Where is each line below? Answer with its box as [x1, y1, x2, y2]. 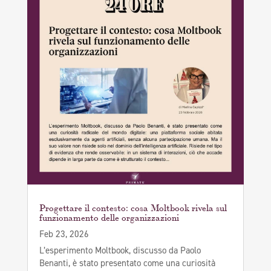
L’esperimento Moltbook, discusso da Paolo [39, 244, 201, 257]
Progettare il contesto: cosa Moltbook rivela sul [39, 200, 227, 215]
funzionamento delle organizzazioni [39, 210, 179, 224]
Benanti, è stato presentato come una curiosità [39, 257, 215, 270]
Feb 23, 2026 [39, 228, 89, 241]
